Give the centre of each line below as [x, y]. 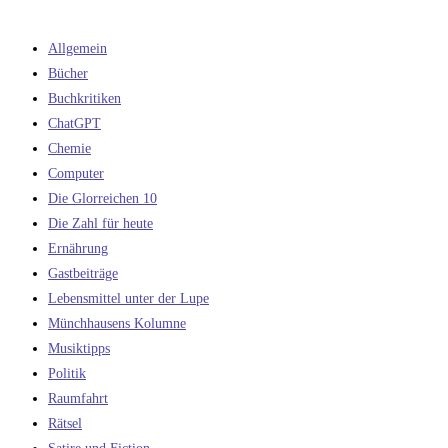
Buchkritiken [84, 99]
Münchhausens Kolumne [117, 324]
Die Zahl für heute [100, 224]
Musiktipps [79, 349]
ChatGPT [74, 124]
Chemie [69, 149]
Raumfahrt [78, 399]
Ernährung [78, 249]
